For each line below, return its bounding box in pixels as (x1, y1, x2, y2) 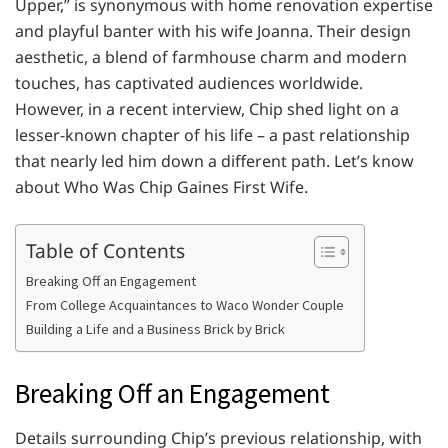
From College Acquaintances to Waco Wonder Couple (26, 296, 344, 315)
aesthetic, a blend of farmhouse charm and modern (15, 46, 407, 69)
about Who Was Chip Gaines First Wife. (15, 176, 308, 199)
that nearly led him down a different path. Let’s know (15, 150, 414, 173)
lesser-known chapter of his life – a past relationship (15, 124, 410, 147)
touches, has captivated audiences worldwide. (15, 72, 363, 95)
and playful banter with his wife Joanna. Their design (15, 20, 411, 43)
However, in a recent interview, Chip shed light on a (15, 98, 399, 121)
